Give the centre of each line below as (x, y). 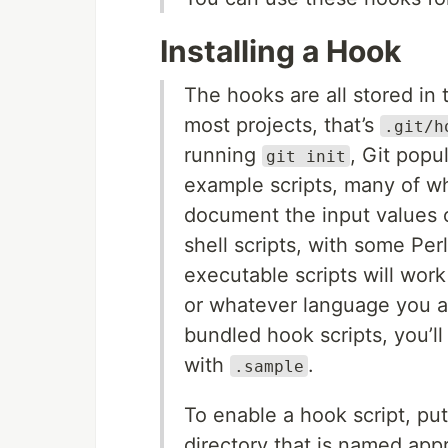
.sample (269, 366)
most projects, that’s (282, 124)
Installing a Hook (280, 50)
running (223, 154)
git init (306, 156)
